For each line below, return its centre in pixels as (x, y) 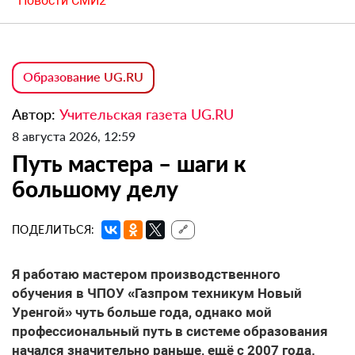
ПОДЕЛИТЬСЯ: (53, 230)
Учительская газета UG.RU (147, 115)
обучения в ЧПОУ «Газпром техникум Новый (157, 294)
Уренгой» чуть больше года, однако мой (142, 313)
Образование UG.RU (83, 77)
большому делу (95, 189)
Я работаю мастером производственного (146, 275)
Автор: (36, 115)
